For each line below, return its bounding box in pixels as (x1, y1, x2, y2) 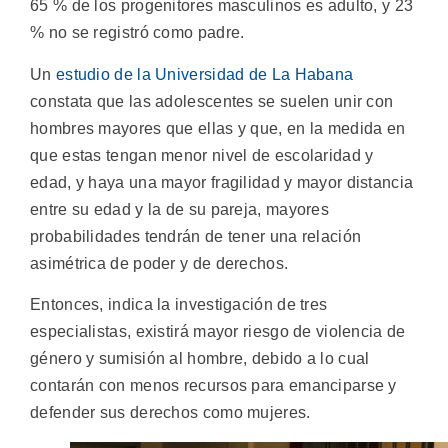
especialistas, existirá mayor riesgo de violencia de (30, 322, 406, 340)
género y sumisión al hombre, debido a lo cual (30, 349, 370, 367)
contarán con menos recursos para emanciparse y (30, 376, 397, 394)
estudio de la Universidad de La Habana (55, 65, 354, 83)
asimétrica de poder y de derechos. (30, 254, 289, 272)
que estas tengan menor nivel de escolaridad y (30, 146, 374, 164)
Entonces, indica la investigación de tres (30, 295, 328, 313)
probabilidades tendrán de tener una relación (30, 227, 362, 245)
